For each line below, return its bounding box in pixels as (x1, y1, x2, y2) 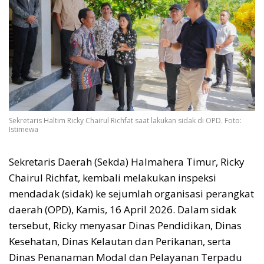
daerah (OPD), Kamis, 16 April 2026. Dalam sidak (9, 203, 236, 217)
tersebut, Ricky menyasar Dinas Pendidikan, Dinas (9, 219, 242, 233)
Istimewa (9, 124, 38, 135)
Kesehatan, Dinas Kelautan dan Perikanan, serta (9, 235, 231, 249)
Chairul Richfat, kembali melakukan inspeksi (9, 171, 216, 185)
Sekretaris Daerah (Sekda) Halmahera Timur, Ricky (9, 155, 245, 169)
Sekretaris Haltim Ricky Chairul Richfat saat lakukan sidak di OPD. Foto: (9, 115, 242, 126)
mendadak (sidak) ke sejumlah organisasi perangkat (9, 187, 254, 201)
